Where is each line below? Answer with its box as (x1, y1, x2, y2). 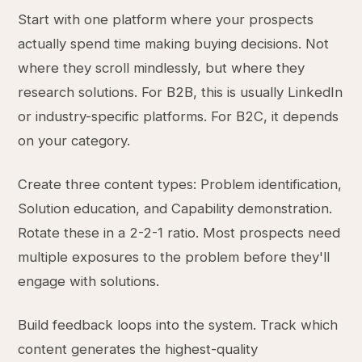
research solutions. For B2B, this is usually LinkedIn (18, 84, 343, 100)
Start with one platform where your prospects (18, 11, 314, 27)
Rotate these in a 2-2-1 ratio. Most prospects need (18, 225, 341, 241)
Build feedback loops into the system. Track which (18, 317, 339, 333)
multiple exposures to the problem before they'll (18, 249, 330, 265)
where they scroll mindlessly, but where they (18, 60, 305, 76)
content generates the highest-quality (18, 341, 259, 357)
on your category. (18, 133, 131, 149)
